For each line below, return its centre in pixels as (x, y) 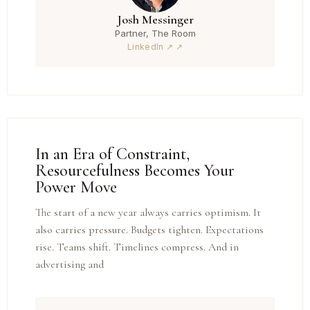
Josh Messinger (155, 19)
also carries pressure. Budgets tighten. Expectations (149, 229)
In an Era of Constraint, (112, 154)
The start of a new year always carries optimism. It (148, 212)
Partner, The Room (155, 33)
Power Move (76, 187)
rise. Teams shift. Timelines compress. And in (137, 247)
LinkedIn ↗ (150, 46)
